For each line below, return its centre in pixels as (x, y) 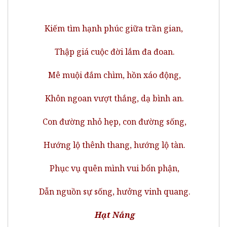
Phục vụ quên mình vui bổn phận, (113, 168)
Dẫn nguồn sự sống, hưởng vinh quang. (113, 191)
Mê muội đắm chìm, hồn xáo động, (113, 75)
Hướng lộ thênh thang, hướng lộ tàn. (113, 145)
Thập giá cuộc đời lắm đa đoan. (113, 51)
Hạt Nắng (115, 215)
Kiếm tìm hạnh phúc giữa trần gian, (113, 28)
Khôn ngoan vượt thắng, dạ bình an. (113, 98)
